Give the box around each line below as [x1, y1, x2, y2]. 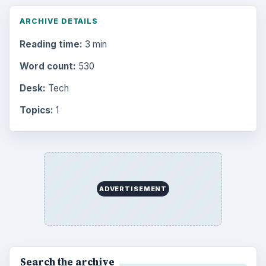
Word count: [19, 60, 76, 72]
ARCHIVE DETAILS [19, 17, 99, 26]
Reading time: [19, 38, 83, 50]
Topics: [19, 104, 53, 116]
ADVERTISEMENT [99, 185, 167, 194]
